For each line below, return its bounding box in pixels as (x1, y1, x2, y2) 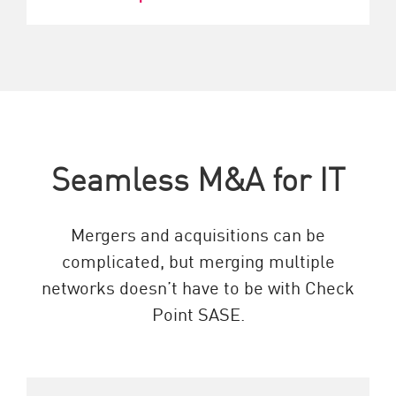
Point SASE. (151, 301, 245, 326)
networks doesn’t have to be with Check (42, 274, 354, 300)
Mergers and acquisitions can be (71, 221, 325, 247)
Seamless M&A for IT (51, 156, 345, 200)
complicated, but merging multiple (61, 247, 335, 273)
